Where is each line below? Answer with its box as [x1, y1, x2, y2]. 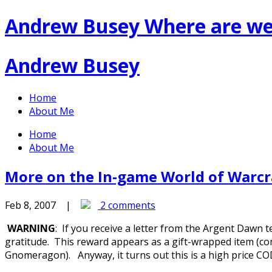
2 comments [98, 199, 155, 212]
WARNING [7, 222, 55, 236]
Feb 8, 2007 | [5, 199, 81, 212]
